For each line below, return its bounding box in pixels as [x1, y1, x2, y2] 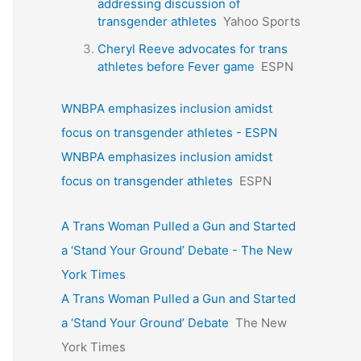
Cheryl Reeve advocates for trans [98, 40, 288, 56]
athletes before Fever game [98, 58, 255, 74]
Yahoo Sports [223, 14, 301, 30]
